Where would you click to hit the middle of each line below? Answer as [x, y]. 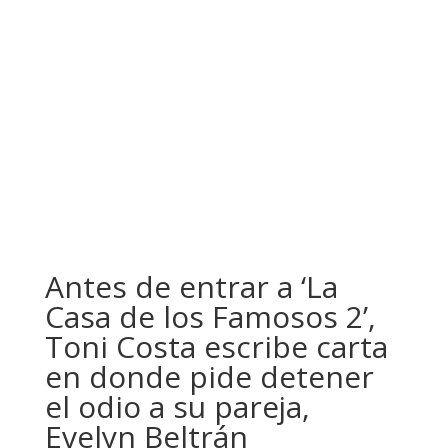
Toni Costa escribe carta [216, 346]
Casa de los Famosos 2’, [210, 316]
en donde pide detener [209, 376]
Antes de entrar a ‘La [191, 286]
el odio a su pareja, [177, 406]
